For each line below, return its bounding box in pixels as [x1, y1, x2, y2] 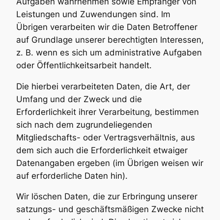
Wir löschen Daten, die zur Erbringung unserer [16, 192, 197, 202]
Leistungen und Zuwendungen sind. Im [16, 9, 170, 19]
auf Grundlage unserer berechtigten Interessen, [16, 34, 204, 45]
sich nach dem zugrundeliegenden [16, 119, 152, 130]
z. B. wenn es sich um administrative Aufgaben [16, 47, 202, 57]
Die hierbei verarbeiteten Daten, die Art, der [16, 81, 190, 91]
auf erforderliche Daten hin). [16, 170, 128, 181]
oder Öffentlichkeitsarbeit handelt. [16, 60, 152, 70]
